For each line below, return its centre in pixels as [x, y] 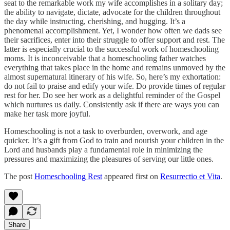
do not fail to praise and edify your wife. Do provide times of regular [115, 86]
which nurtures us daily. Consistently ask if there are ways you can [112, 104]
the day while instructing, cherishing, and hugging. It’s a [95, 21]
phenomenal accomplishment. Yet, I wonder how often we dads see [113, 30]
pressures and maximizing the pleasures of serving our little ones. [109, 159]
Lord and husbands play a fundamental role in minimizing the [103, 149]
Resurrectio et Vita [190, 176]
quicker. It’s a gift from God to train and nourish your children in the [114, 140]
